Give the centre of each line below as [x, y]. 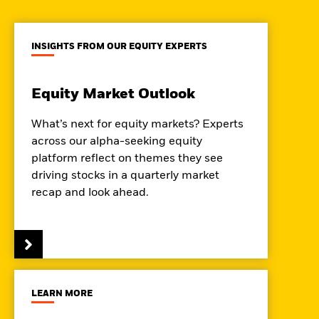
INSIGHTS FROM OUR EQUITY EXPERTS [119, 47]
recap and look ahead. [90, 193]
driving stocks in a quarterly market [125, 176]
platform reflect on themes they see [127, 159]
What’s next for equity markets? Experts [137, 125]
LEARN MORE [62, 294]
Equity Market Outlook [113, 95]
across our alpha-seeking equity [117, 142]
